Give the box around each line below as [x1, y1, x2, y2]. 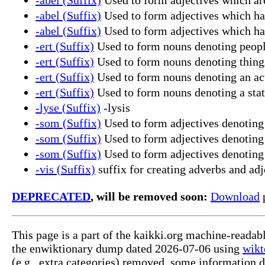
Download [211, 189, 260, 203]
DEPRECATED [12, 189, 91, 203]
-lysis [101, 101, 130, 114]
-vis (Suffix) [35, 162, 95, 176]
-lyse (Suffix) [35, 101, 101, 114]
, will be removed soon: [91, 189, 208, 203]
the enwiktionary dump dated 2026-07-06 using [12, 241, 243, 255]
